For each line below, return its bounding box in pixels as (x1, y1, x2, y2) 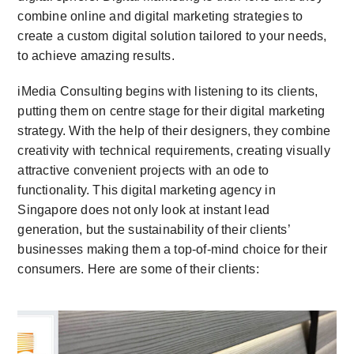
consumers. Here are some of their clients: (17, 262, 259, 277)
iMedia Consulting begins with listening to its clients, (17, 85, 318, 99)
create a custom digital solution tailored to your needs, (17, 29, 327, 43)
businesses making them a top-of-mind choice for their (17, 243, 327, 257)
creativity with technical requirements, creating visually (17, 144, 330, 158)
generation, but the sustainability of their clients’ (17, 223, 290, 237)
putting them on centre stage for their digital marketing (17, 104, 326, 119)
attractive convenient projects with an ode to (17, 164, 269, 178)
